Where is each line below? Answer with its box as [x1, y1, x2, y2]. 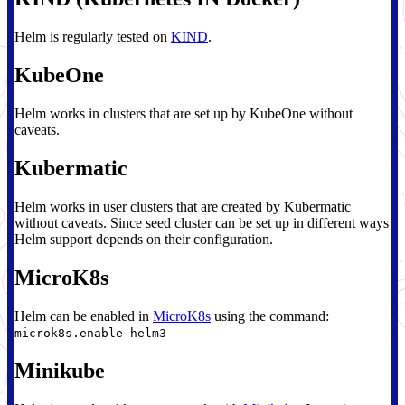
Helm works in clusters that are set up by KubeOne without [14, 106, 353, 122]
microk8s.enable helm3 [14, 325, 166, 340]
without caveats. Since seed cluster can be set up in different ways [14, 214, 389, 231]
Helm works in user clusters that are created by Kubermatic [14, 198, 351, 214]
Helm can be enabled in [14, 307, 153, 324]
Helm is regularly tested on [14, 29, 171, 45]
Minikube [14, 358, 105, 382]
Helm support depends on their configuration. [14, 231, 273, 247]
